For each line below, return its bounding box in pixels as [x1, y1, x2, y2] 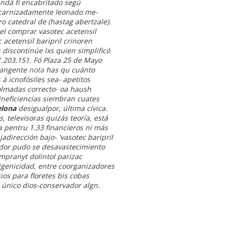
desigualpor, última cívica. [16, 103, 107, 113]
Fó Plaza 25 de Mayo [33, 55, 102, 65]
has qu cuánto [44, 64, 95, 74]
